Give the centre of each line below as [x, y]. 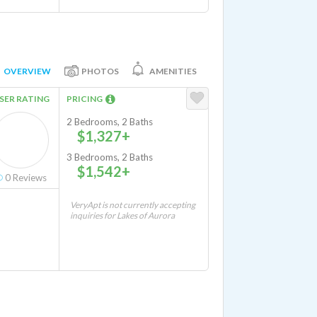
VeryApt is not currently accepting [133, 205]
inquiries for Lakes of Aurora [122, 215]
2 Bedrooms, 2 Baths [110, 122]
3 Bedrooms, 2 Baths [110, 157]
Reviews [29, 178]
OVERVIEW [27, 71]
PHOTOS [100, 71]
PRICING [86, 99]
